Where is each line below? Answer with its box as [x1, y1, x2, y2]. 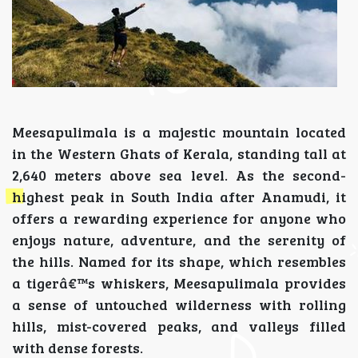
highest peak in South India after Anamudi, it [12, 187, 346, 206]
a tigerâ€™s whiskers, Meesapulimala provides [12, 273, 346, 292]
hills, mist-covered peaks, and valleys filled [12, 316, 346, 336]
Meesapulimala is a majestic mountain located [12, 122, 346, 141]
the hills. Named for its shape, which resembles [12, 252, 346, 271]
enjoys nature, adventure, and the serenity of [12, 230, 346, 249]
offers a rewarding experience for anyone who [12, 209, 346, 228]
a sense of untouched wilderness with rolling [12, 295, 346, 314]
